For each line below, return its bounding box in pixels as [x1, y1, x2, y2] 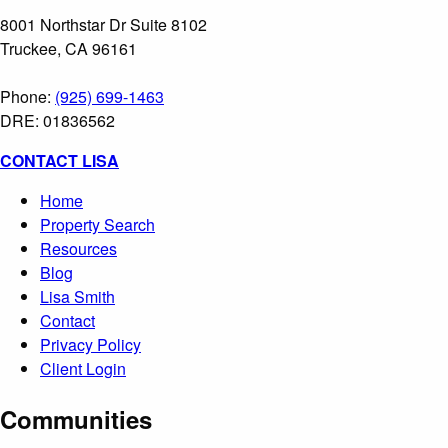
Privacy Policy [40, 332, 141, 356]
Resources [40, 236, 117, 260]
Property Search [40, 212, 155, 236]
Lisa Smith [40, 284, 115, 308]
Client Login [40, 356, 126, 380]
